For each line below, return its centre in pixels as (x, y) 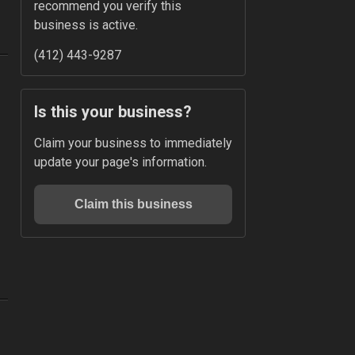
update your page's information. (120, 162)
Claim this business (133, 204)
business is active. (86, 25)
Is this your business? (113, 112)
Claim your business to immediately (133, 143)
